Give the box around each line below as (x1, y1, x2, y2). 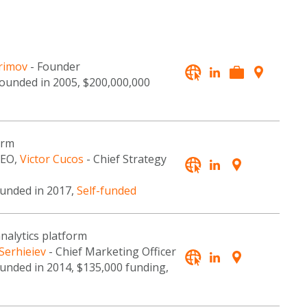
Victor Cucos (19, 151, 84, 167)
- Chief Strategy (83, 151, 167, 167)
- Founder (27, 59, 80, 75)
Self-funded (76, 183, 136, 199)
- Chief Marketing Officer (45, 244, 176, 260)
